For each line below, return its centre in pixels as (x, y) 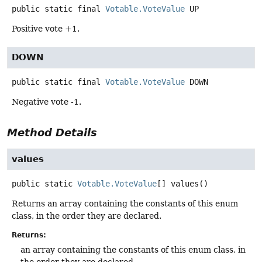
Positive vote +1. (46, 29)
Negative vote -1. (46, 102)
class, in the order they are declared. (87, 216)
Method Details (52, 133)
